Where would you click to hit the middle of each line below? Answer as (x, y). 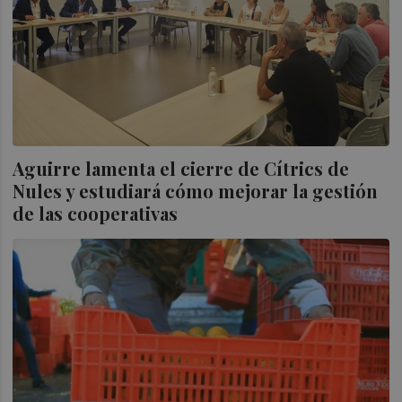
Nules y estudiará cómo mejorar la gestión (196, 190)
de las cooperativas (96, 213)
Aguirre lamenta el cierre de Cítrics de (181, 168)
